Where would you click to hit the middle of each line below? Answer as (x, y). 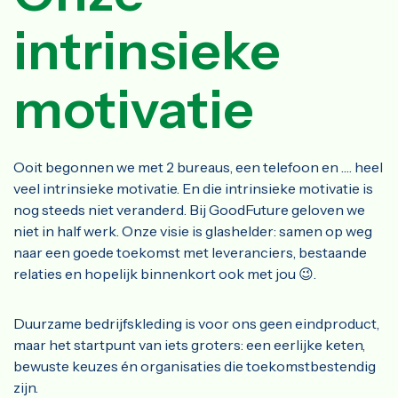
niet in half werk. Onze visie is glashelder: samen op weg (193, 231)
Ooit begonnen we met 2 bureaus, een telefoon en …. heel (198, 167)
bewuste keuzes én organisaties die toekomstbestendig (195, 366)
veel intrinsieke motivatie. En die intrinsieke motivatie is (193, 189)
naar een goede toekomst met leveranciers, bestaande (190, 253)
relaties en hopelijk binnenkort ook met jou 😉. (166, 274)
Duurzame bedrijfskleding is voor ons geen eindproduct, (196, 324)
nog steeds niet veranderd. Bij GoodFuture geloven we (189, 210)
